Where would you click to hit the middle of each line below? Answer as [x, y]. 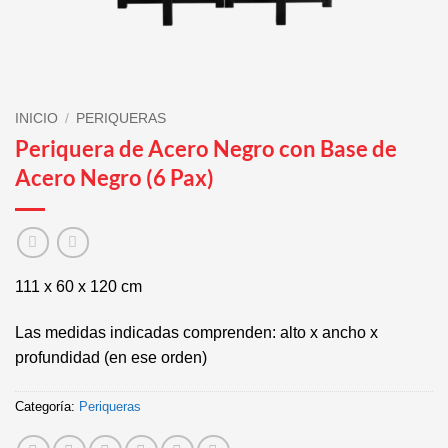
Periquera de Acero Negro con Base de [206, 148]
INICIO [36, 118]
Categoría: [47, 407]
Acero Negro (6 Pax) [114, 177]
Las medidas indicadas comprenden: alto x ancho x [196, 333]
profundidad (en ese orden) [111, 358]
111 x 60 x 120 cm [78, 287]
